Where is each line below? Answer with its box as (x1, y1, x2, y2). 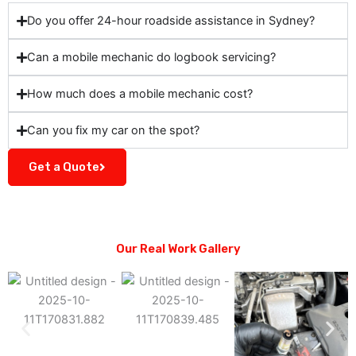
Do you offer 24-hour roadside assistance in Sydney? (27, 14, 315, 29)
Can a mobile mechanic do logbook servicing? (27, 50, 276, 65)
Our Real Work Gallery (115, 242, 241, 257)
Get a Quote (29, 160, 99, 175)
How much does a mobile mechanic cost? (27, 87, 253, 102)
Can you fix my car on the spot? (27, 123, 199, 138)
